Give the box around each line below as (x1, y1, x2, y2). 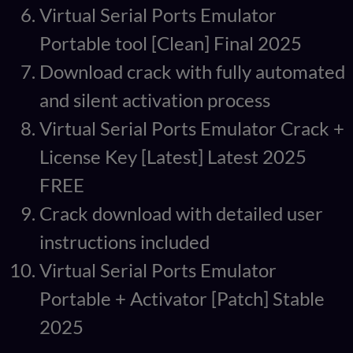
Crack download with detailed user (39, 202, 323, 225)
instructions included (39, 230, 210, 254)
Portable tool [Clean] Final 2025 (39, 32, 302, 55)
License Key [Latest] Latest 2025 (39, 145, 307, 169)
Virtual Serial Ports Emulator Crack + (39, 117, 344, 140)
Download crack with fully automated (39, 60, 345, 84)
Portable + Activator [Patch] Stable (39, 287, 325, 310)
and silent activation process (39, 88, 270, 112)
